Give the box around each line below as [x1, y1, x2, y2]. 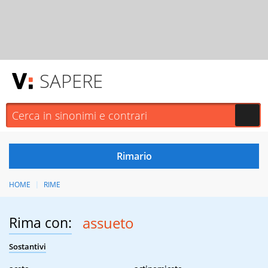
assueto [82, 213, 134, 233]
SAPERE [39, 68, 103, 93]
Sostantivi [9, 241, 46, 252]
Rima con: [9, 213, 72, 233]
